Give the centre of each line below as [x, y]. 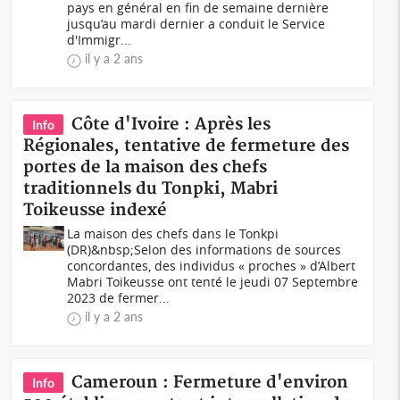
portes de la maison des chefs [146, 167]
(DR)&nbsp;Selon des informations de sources [204, 250]
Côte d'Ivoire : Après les [171, 125]
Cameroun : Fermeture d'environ [210, 383]
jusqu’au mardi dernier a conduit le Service [196, 24]
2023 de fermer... [119, 298]
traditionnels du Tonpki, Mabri [151, 189]
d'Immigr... [100, 40]
